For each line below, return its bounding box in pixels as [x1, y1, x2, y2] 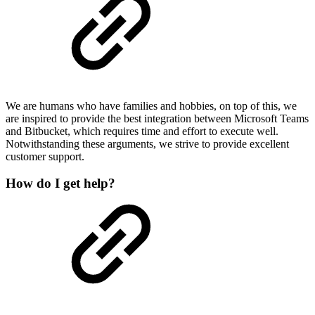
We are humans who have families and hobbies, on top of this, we [6, 99, 297, 112]
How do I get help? [6, 176, 115, 191]
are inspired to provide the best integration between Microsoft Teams [6, 112, 309, 124]
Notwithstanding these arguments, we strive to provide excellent [6, 137, 289, 150]
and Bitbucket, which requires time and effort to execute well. [6, 124, 278, 137]
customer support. [6, 150, 84, 162]
